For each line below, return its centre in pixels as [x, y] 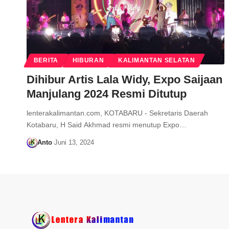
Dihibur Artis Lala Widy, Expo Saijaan [124, 80]
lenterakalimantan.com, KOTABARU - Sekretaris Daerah [117, 113]
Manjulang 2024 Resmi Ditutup [107, 94]
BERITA [46, 61]
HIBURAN [88, 61]
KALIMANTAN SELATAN [157, 61]
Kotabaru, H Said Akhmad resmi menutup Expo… [107, 125]
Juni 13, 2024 [74, 143]
